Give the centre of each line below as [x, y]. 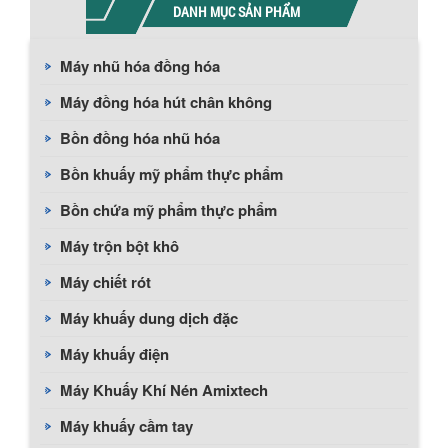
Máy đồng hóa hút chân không [166, 102]
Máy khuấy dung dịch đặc [149, 318]
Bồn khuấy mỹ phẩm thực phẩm [171, 174]
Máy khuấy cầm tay [126, 426]
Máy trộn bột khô [119, 246]
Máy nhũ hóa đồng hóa [140, 66]
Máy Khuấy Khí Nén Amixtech [164, 390]
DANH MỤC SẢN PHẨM [236, 11]
